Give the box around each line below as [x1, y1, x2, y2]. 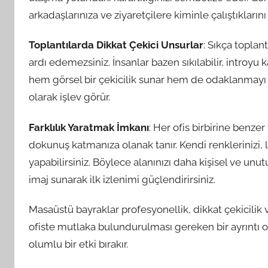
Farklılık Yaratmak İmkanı [29, 121, 149, 133]
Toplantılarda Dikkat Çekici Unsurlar [29, 39, 203, 51]
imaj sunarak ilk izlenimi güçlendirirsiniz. [29, 173, 215, 185]
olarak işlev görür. [29, 91, 110, 103]
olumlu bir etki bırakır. [29, 237, 128, 250]
